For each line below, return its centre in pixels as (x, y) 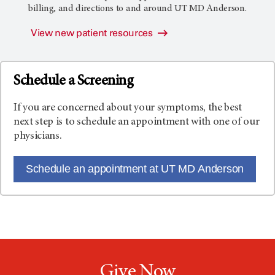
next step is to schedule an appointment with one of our (137, 122)
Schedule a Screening (74, 82)
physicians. (38, 136)
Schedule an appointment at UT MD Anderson (135, 169)
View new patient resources (93, 33)
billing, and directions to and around (102, 9)
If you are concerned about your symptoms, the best (128, 108)
